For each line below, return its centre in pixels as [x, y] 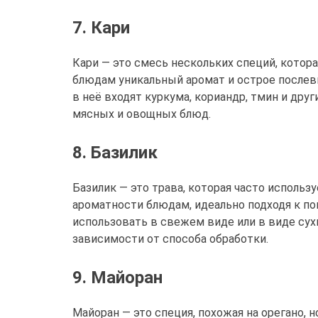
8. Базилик [115, 153]
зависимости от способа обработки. [170, 239]
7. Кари [101, 28]
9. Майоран [117, 278]
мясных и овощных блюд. [142, 114]
